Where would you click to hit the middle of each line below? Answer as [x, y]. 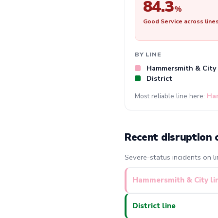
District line [154, 206]
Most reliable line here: [171, 96]
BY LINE [148, 54]
